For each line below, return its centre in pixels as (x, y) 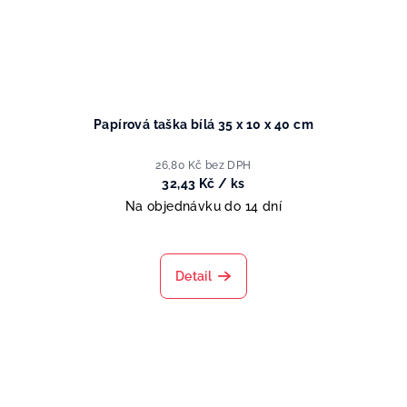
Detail (194, 277)
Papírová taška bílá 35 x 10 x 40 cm (203, 125)
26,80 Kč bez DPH (203, 166)
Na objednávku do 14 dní (203, 207)
